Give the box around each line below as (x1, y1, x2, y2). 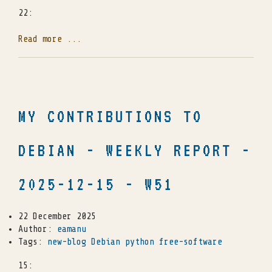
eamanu (57, 224, 86, 235)
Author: (18, 224, 57, 235)
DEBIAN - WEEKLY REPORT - (18, 141, 251, 160)
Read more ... (18, 33, 81, 44)
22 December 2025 (18, 211, 96, 222)
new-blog (47, 237, 86, 248)
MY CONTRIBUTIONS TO (18, 107, 203, 126)
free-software (159, 237, 222, 248)
